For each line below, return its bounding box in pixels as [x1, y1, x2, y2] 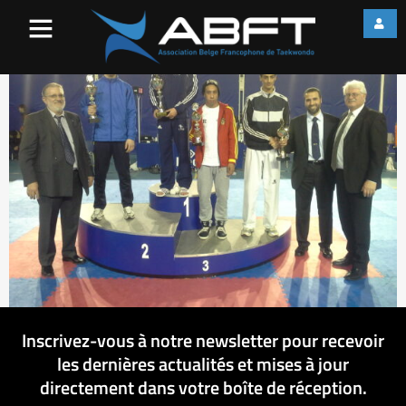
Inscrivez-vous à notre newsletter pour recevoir [22, 326, 384, 355]
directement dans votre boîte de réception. [39, 373, 367, 402]
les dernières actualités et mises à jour [57, 350, 349, 379]
